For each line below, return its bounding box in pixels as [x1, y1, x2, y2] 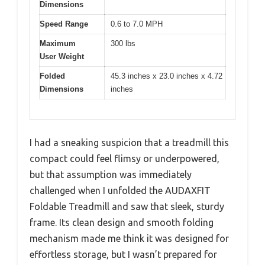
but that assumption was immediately [30, 169, 192, 180]
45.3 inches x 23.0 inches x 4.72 [111, 71, 222, 80]
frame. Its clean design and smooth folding [30, 217, 214, 228]
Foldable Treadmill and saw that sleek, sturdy [30, 201, 224, 212]
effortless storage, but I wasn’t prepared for [30, 249, 217, 260]
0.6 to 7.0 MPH [111, 19, 163, 28]
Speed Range [40, 19, 88, 28]
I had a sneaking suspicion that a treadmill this [30, 137, 229, 148]
